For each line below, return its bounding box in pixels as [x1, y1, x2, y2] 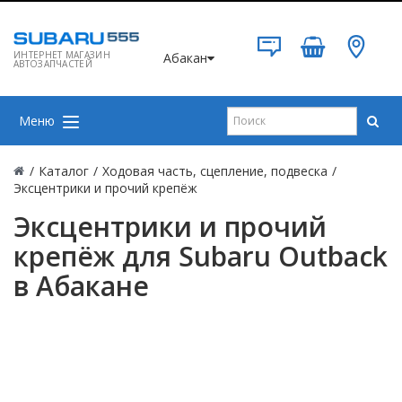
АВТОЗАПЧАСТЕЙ [13, 57, 92, 70]
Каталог [39, 162, 89, 179]
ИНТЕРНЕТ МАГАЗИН [13, 48, 110, 61]
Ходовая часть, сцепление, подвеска [102, 162, 328, 179]
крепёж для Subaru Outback [13, 238, 388, 275]
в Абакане [13, 267, 149, 304]
